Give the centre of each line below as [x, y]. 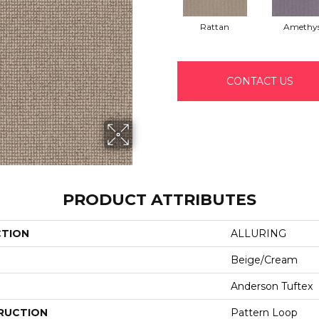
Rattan [215, 26]
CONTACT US [260, 81]
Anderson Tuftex [272, 286]
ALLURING [258, 234]
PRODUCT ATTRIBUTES [159, 200]
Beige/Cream [264, 260]
